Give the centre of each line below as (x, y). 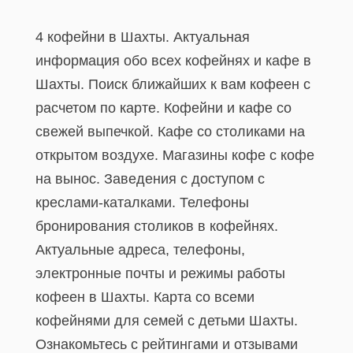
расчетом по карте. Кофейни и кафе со (163, 108)
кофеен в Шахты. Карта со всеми (145, 297)
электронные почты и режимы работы (160, 273)
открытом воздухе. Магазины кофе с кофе (175, 155)
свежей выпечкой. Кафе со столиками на (170, 132)
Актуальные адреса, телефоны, (140, 250)
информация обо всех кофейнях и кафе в (173, 61)
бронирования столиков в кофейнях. (157, 226)
